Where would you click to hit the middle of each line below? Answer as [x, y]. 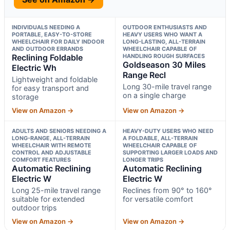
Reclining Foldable [47, 57]
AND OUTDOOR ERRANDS [47, 49]
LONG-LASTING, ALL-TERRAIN [164, 41]
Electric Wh [34, 68]
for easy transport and [50, 88]
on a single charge [154, 95]
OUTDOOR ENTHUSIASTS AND [165, 27]
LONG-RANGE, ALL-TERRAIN [51, 138]
